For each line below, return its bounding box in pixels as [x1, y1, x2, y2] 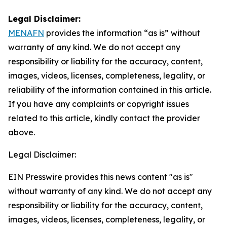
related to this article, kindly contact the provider [8, 113, 200, 123]
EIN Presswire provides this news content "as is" [8, 172, 193, 182]
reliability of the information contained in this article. [8, 85, 211, 95]
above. [8, 127, 35, 137]
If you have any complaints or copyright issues [8, 99, 189, 109]
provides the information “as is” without [44, 28, 200, 38]
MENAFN [8, 28, 44, 38]
